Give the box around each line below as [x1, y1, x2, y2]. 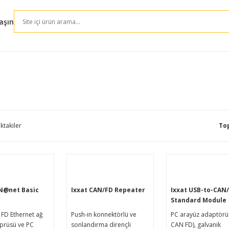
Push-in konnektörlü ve [71, 210, 137, 219]
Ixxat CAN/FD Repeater [71, 186, 146, 194]
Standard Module [170, 196, 226, 204]
